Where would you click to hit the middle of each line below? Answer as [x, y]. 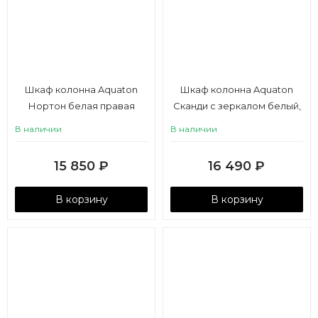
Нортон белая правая [81, 106]
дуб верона [237, 122]
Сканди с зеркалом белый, [237, 106]
